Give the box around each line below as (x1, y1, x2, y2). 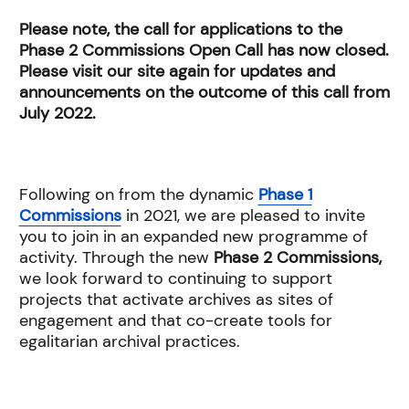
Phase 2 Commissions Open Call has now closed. (18, 39, 389, 62)
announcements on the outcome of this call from (18, 81, 390, 104)
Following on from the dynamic (18, 184, 258, 206)
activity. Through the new (18, 246, 214, 269)
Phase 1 (257, 184, 312, 206)
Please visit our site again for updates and (18, 60, 335, 83)
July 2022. (18, 102, 96, 125)
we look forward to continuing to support (18, 267, 332, 290)
